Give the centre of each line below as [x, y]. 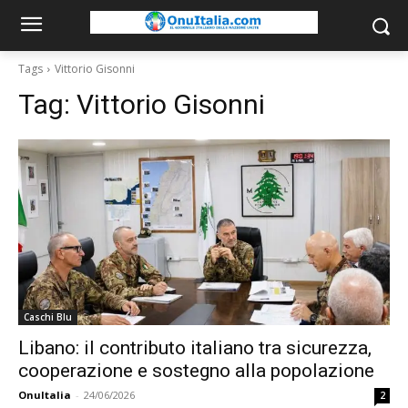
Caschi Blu [48, 317]
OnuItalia [45, 395]
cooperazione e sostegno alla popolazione [196, 371]
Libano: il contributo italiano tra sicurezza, [195, 348]
